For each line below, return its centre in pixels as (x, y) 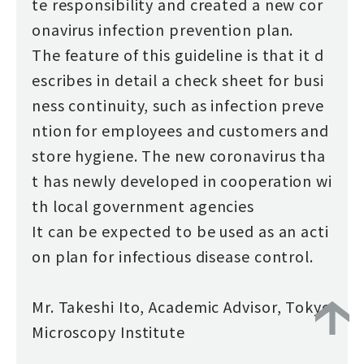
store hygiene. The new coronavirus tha (179, 156)
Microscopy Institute (108, 332)
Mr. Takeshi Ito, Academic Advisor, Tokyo (181, 307)
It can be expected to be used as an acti (180, 231)
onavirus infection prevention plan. (162, 30)
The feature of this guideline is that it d (178, 55)
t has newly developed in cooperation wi (182, 181)
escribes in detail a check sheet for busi (178, 80)
